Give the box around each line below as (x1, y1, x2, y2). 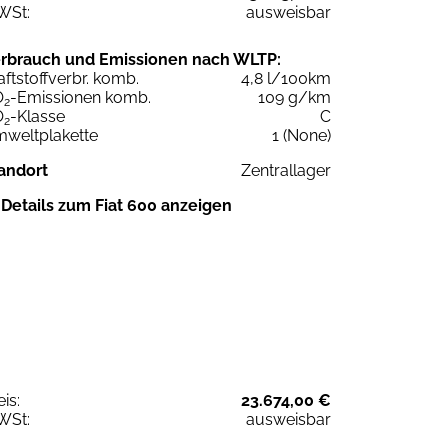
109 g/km (258, 88, 331, 108)
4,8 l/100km (241, 69, 331, 89)
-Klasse (10, 107, 65, 127)
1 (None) (272, 126, 331, 146)
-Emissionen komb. (10, 88, 151, 108)
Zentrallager (241, 161, 331, 181)
